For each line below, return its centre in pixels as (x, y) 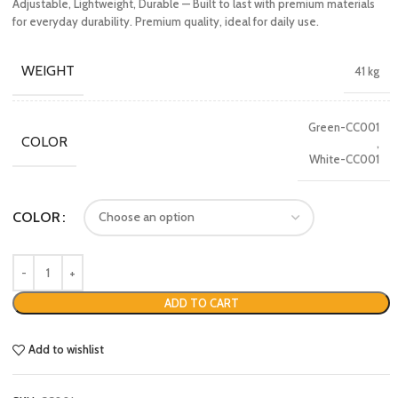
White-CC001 (344, 159)
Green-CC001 (344, 127)
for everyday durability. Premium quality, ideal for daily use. (166, 21)
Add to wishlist (67, 350)
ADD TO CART (201, 302)
